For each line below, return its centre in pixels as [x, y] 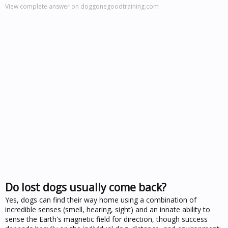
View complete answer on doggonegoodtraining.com [82, 6]
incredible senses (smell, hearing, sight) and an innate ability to [108, 209]
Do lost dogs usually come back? [86, 187]
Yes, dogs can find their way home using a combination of [101, 199]
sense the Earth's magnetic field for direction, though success [106, 219]
